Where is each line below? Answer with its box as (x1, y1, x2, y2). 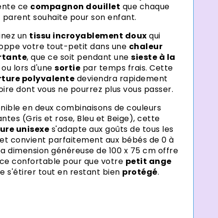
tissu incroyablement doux (29, 30, 147, 41)
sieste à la (131, 51, 176, 63)
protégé (122, 166, 158, 178)
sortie (54, 62, 81, 73)
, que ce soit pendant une (27, 51, 131, 63)
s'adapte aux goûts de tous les (49, 123, 174, 135)
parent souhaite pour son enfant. (2, 11, 137, 23)
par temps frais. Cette (80, 62, 173, 73)
